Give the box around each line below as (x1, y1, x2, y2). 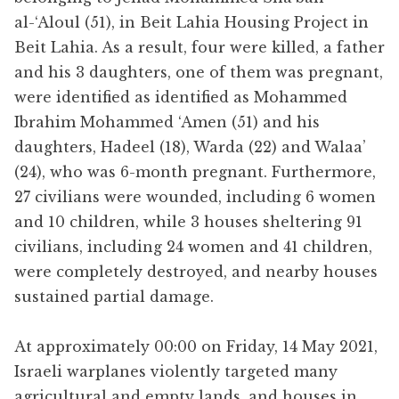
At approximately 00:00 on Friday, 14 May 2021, (14, 337, 378, 355)
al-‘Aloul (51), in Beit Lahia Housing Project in (14, 12, 369, 31)
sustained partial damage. (14, 287, 214, 305)
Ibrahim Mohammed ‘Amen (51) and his (14, 112, 320, 131)
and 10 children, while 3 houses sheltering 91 (14, 212, 362, 231)
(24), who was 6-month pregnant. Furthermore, (14, 162, 376, 181)
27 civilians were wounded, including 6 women (14, 187, 376, 206)
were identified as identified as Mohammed (14, 87, 347, 106)
